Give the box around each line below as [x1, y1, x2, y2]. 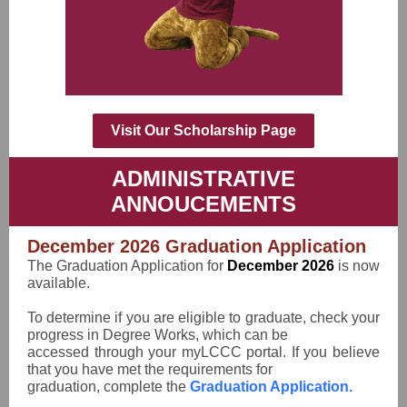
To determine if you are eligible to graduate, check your [27, 310, 380, 325]
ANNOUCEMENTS [111, 192, 296, 216]
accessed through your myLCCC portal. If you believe [27, 344, 380, 360]
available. [27, 275, 90, 291]
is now [338, 258, 380, 273]
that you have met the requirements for [27, 362, 273, 377]
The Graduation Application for [27, 258, 227, 273]
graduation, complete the [27, 379, 190, 394]
